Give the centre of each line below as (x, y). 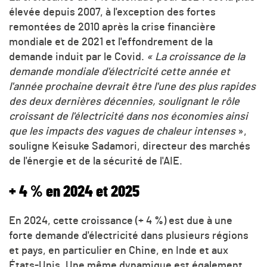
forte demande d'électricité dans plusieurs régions (129, 236)
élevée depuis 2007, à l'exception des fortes (112, 12)
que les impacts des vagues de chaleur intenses (122, 131)
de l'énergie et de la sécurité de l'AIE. (96, 161)
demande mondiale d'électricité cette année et (119, 72)
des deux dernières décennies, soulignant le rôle (124, 102)
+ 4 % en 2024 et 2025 (74, 191)
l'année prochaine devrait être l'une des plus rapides (132, 87)
